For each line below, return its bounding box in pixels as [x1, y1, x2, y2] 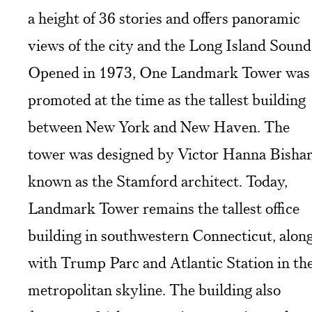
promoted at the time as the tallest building [28, 89, 306, 110]
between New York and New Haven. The [28, 116, 290, 137]
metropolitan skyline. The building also [28, 279, 281, 300]
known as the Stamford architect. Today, [28, 171, 288, 192]
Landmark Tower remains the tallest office [28, 198, 299, 219]
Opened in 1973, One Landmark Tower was [28, 62, 310, 83]
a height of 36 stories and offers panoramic [28, 8, 300, 29]
